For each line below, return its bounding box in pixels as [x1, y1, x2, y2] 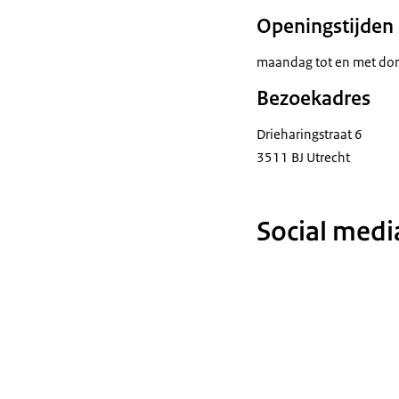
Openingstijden [256, 13, 394, 39]
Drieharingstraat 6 [256, 126, 362, 142]
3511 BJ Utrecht [256, 149, 350, 166]
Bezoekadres [256, 85, 370, 111]
